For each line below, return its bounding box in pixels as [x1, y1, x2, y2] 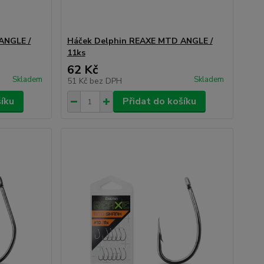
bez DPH [89, 75, 122, 87]
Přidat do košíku [122, 95, 196, 108]
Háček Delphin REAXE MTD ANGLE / [67, 35, 213, 47]
